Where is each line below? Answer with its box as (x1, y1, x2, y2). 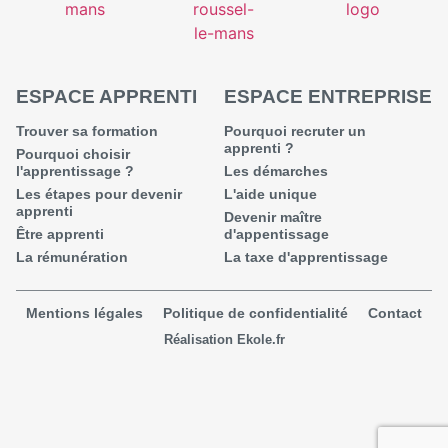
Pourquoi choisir (16, 145, 130, 162)
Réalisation (163, 331, 237, 347)
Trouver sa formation (16, 122, 158, 139)
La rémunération (16, 248, 128, 265)
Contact (368, 305, 422, 321)
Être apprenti (16, 225, 104, 242)
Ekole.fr (236, 331, 285, 347)
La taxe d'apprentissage (224, 248, 388, 265)
